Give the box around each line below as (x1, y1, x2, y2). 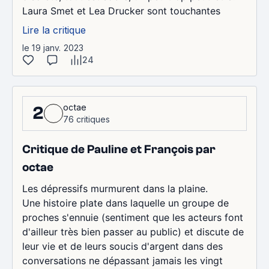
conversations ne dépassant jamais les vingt (22, 254, 223, 267)
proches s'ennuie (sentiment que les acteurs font (22, 211, 243, 223)
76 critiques (63, 113, 110, 124)
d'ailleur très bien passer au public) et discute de (22, 225, 244, 238)
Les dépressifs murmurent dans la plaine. (22, 182, 208, 195)
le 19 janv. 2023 (22, 42, 84, 53)
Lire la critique (22, 23, 86, 36)
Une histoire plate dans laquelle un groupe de (22, 196, 229, 209)
